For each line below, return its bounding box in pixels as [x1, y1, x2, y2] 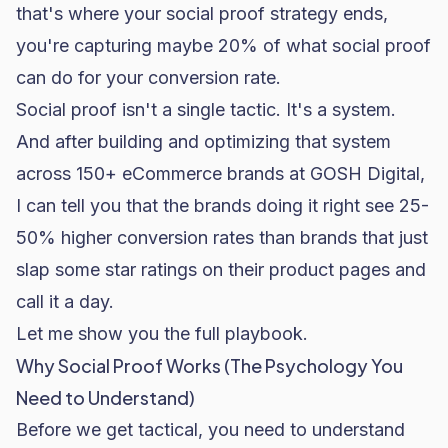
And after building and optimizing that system [16, 131, 391, 152]
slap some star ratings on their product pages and [16, 259, 426, 280]
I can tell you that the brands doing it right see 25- [16, 195, 429, 216]
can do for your [16, 67, 148, 88]
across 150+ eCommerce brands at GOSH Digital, [16, 163, 425, 184]
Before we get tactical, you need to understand [16, 419, 405, 440]
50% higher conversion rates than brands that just [16, 227, 428, 248]
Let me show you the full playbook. [16, 323, 308, 344]
